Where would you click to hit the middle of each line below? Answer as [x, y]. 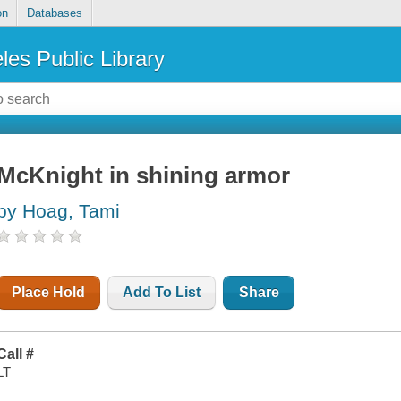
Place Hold [49, 293]
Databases [54, 13]
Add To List [162, 293]
